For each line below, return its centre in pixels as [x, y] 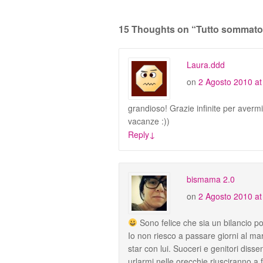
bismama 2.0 [211, 179]
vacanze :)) [149, 121]
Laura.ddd [206, 64]
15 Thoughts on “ [157, 29]
